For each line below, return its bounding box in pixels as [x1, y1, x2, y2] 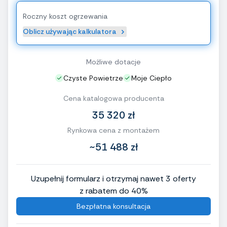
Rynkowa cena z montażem [67, 126, 160, 135]
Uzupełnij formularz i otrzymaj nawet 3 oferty [31, 173, 196, 184]
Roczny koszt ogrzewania [23, 12, 107, 21]
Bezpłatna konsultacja [77, 202, 150, 211]
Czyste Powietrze [63, 73, 123, 83]
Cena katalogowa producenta [63, 94, 164, 103]
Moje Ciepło [131, 73, 172, 83]
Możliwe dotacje [86, 57, 141, 67]
